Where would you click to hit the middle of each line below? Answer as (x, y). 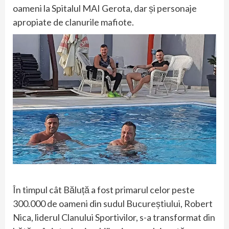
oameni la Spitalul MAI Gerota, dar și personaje (105, 8)
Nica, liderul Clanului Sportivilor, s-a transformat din (114, 217)
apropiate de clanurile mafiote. (73, 22)
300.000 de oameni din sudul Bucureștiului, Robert (113, 204)
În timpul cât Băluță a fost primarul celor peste (104, 190)
